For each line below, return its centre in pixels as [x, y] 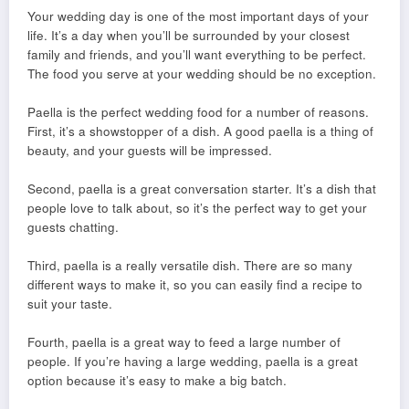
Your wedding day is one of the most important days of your [198, 16]
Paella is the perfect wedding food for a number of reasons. [198, 112]
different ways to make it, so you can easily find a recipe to [195, 285]
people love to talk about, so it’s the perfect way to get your [197, 208]
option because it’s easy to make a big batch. [157, 381]
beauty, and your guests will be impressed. [150, 151]
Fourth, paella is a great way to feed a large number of [184, 342]
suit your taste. [70, 304]
